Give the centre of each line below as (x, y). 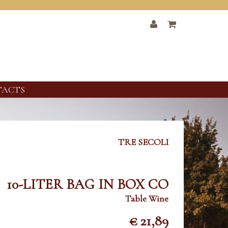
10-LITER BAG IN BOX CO (88, 184)
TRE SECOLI (143, 142)
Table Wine (147, 198)
